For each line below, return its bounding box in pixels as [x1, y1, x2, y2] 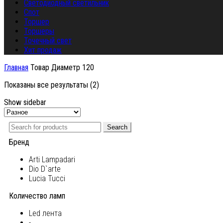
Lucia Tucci [29, 174, 65, 184]
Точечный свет [24, 36, 72, 46]
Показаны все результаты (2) [4, 80, 99, 90]
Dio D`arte [29, 164, 61, 174]
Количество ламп [9, 191, 65, 201]
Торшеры [24, 26, 54, 36]
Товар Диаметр [28, 63, 80, 73]
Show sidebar [4, 98, 46, 108]
